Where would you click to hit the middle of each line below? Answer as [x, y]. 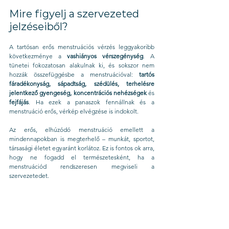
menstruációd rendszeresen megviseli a [82, 166]
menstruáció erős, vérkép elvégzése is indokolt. [74, 111]
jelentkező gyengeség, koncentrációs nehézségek [78, 93]
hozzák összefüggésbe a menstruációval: [74, 74]
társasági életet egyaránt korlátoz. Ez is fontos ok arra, [82, 148]
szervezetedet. [29, 176]
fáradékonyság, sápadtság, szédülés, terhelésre [82, 84]
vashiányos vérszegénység [105, 56]
